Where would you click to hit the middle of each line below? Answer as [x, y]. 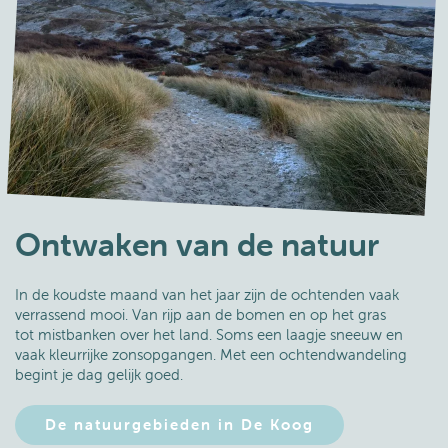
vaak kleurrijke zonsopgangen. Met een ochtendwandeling [211, 354]
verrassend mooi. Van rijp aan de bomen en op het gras [200, 314]
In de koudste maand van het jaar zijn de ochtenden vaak [207, 294]
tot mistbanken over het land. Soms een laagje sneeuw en [209, 334]
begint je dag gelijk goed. [101, 374]
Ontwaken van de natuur [197, 244]
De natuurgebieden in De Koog [179, 424]
